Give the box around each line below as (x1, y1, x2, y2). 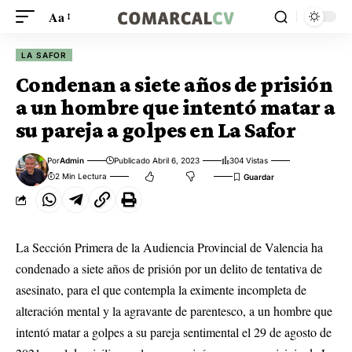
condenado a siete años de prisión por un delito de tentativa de (16, 260, 322, 277)
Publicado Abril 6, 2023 (114, 156, 200, 165)
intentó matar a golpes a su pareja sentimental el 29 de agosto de (16, 324, 332, 340)
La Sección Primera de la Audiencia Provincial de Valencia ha (16, 239, 323, 255)
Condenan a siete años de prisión (16, 72, 333, 97)
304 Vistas (229, 156, 269, 165)
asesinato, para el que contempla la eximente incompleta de (16, 281, 306, 298)
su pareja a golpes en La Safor (16, 118, 296, 142)
